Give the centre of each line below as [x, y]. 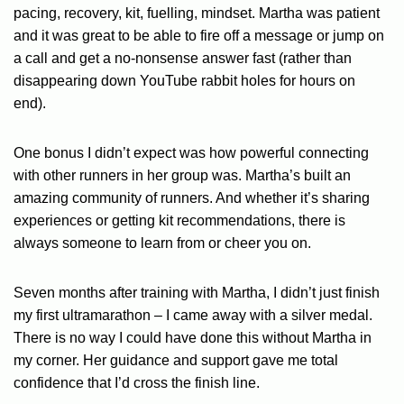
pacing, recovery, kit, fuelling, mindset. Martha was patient [197, 14]
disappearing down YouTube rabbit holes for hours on [184, 81]
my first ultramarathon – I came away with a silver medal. [193, 316]
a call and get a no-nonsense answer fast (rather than [183, 59]
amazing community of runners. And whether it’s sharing [192, 198]
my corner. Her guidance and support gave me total [176, 361]
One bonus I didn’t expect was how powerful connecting [191, 153]
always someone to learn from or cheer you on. [162, 243]
